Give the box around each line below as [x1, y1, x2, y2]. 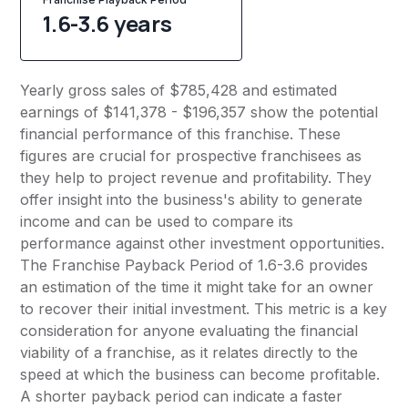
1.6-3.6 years [43, 8, 172, 39]
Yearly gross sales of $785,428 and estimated [20, 81, 338, 100]
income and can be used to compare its [20, 212, 294, 231]
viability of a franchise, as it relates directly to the [20, 343, 359, 362]
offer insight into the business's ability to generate [20, 190, 363, 209]
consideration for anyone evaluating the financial [20, 321, 359, 341]
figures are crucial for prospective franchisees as [20, 147, 362, 166]
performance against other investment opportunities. [20, 234, 385, 253]
